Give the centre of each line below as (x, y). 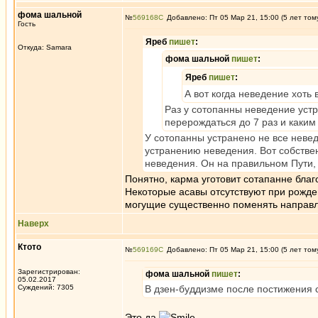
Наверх (33, 224)
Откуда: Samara (45, 47)
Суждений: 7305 (46, 287)
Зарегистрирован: (49, 272)
